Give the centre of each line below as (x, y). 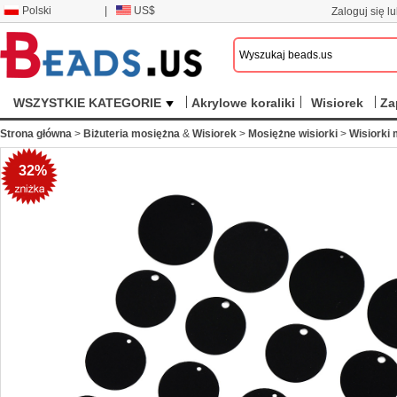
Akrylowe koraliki (243, 103)
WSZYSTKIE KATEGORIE (87, 103)
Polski (37, 11)
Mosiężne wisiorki (293, 134)
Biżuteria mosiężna (132, 134)
